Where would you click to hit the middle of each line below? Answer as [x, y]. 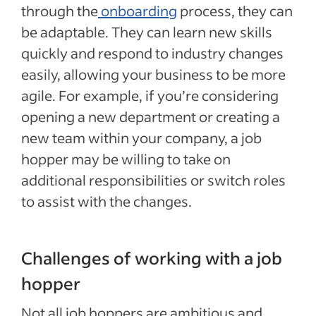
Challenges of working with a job [152, 258]
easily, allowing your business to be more [153, 74]
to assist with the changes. [108, 201]
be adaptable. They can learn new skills [147, 32]
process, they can [235, 11]
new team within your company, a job [141, 138]
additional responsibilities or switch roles [153, 180]
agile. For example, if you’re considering [150, 95]
